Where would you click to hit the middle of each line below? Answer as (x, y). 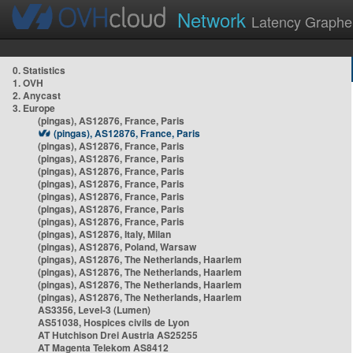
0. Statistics (39, 70)
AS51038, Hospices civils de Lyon (113, 322)
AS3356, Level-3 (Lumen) (94, 310)
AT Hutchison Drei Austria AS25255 (118, 335)
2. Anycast (37, 95)
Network (214, 19)
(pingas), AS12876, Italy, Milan (104, 234)
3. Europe (34, 108)
